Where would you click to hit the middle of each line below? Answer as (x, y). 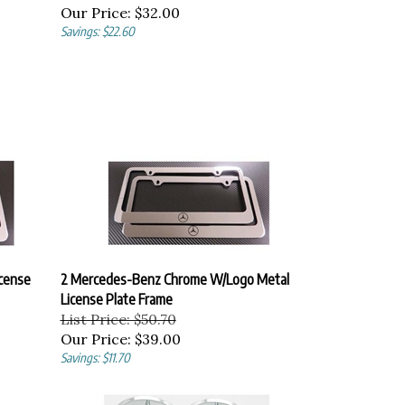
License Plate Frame (116, 295)
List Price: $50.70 (118, 315)
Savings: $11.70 (95, 353)
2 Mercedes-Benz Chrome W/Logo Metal (174, 275)
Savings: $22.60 (97, 27)
